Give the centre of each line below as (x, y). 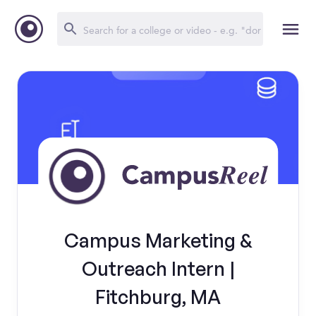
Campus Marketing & (158, 240)
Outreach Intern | (158, 268)
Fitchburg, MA (158, 297)
